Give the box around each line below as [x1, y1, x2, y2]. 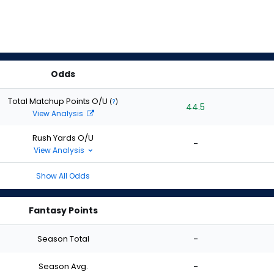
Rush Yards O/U [32, 131, 94, 144]
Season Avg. [38, 260, 88, 272]
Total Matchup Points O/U [8, 95, 109, 107]
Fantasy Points [28, 204, 98, 217]
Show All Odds [36, 171, 90, 181]
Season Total [37, 232, 89, 245]
